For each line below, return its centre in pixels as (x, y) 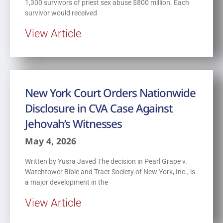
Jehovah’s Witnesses (74, 123)
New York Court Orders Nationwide (110, 93)
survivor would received (61, 13)
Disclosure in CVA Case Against (99, 108)
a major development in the (66, 182)
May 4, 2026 (51, 141)
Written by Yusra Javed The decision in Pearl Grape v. (106, 161)
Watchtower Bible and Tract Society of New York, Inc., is (110, 171)
